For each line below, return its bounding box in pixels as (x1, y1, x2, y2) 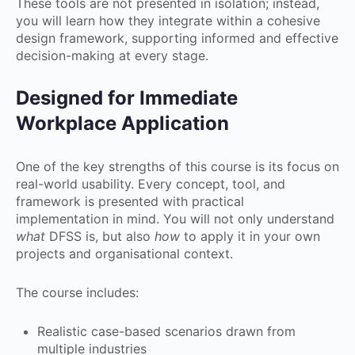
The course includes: (16, 284, 139, 300)
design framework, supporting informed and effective (16, 29, 338, 46)
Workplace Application (16, 111, 229, 135)
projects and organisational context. (16, 245, 233, 261)
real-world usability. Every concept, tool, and (16, 175, 285, 192)
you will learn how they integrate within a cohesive (16, 12, 320, 29)
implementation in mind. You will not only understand (16, 210, 334, 227)
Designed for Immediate (16, 86, 238, 109)
